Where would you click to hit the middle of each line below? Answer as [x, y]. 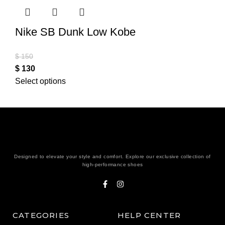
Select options [40, 81]
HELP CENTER [149, 215]
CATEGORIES [41, 215]
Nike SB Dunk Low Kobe [75, 32]
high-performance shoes [113, 165]
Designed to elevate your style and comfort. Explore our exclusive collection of [113, 157]
